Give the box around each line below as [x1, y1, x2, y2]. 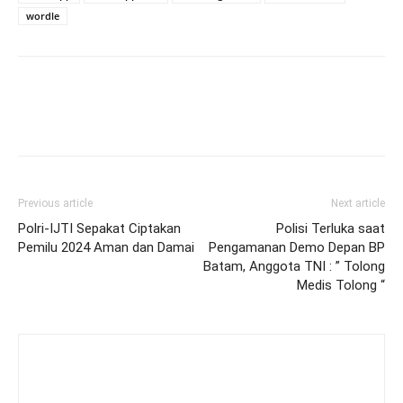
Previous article [18, 197, 93, 210]
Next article [331, 197, 385, 210]
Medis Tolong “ [297, 277, 385, 293]
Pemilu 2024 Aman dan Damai [18, 239, 194, 255]
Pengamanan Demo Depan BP [209, 239, 385, 255]
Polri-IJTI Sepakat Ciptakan [18, 220, 181, 237]
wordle [26, 9, 59, 22]
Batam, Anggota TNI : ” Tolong [203, 258, 385, 274]
